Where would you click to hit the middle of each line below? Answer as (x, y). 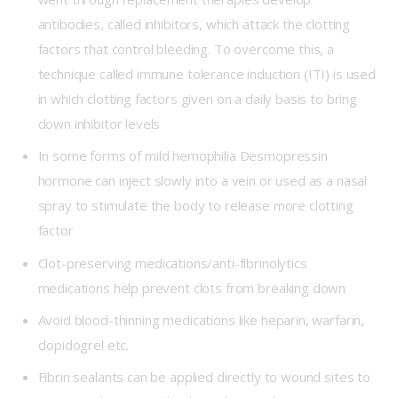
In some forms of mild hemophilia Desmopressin (183, 156)
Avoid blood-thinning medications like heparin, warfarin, (201, 319)
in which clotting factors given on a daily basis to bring (197, 99)
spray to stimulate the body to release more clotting (195, 206)
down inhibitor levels (99, 124)
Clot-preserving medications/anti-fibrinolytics (172, 263)
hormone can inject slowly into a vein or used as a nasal (203, 181)
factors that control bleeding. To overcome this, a (186, 49)
